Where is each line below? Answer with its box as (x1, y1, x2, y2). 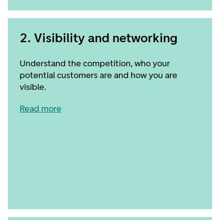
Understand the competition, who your (20, 58, 170, 69)
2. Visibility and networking (20, 30, 177, 46)
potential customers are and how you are (20, 70, 177, 81)
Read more (20, 103, 61, 114)
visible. (20, 82, 46, 92)
